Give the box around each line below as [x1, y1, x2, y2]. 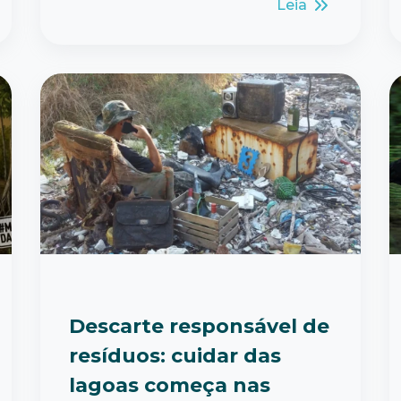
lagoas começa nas [69, 372, 270, 397]
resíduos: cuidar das [69, 343, 281, 368]
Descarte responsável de [69, 313, 329, 338]
